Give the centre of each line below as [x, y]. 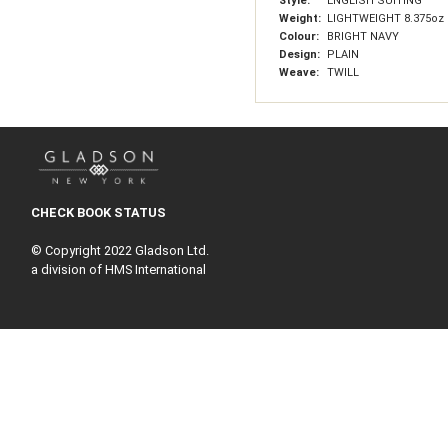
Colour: [300, 36]
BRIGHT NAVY [363, 36]
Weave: [300, 72]
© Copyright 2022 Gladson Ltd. [119, 250]
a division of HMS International [118, 269]
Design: [301, 54]
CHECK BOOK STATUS [98, 212]
